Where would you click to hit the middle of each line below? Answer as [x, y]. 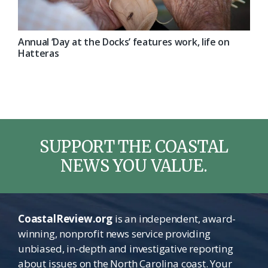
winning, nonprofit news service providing [114, 234]
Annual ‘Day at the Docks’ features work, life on [124, 42]
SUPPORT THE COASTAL [134, 147]
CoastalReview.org [65, 219]
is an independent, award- [174, 219]
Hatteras [39, 54]
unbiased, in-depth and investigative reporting [126, 249]
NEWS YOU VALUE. [134, 166]
